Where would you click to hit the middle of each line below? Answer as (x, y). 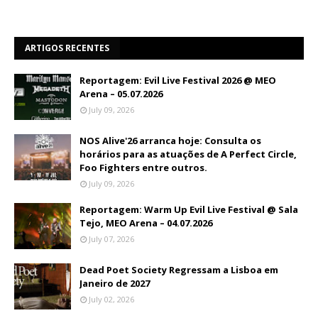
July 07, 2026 (111, 239)
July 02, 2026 (111, 299)
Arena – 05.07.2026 (121, 94)
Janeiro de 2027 (115, 283)
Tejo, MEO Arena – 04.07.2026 (146, 223)
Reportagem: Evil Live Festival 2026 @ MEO (178, 80)
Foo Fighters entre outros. (143, 168)
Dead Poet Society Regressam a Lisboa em (179, 270)
